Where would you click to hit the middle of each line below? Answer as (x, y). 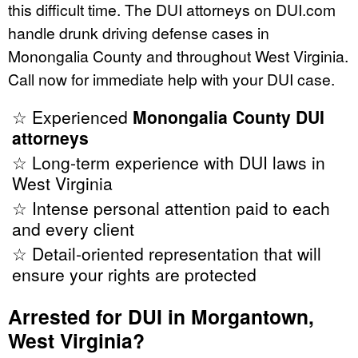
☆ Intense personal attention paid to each (171, 207)
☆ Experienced (72, 116)
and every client (73, 228)
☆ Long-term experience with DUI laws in (169, 162)
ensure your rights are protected (134, 274)
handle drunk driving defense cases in (139, 32)
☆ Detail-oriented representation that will (167, 253)
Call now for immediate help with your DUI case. (171, 78)
